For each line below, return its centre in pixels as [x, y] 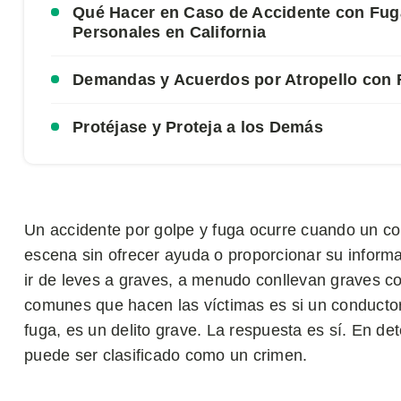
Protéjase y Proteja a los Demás [198, 127]
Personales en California [169, 32]
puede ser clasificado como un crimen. [166, 355]
